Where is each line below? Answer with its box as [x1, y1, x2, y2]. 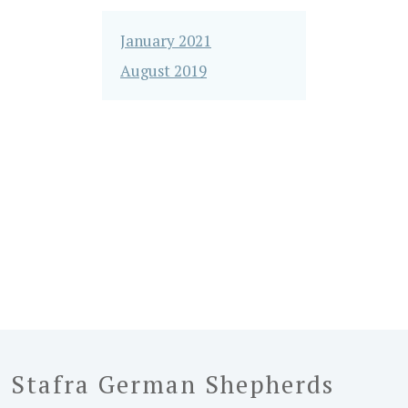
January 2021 [120, 29, 211, 51]
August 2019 [120, 60, 207, 82]
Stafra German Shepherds [10, 367, 334, 401]
